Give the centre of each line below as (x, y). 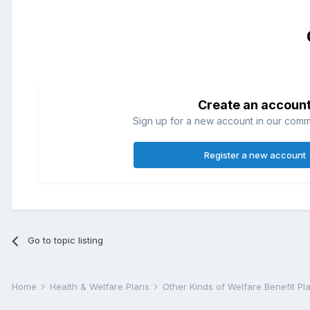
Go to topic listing (66, 240)
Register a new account (255, 155)
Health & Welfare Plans (101, 287)
